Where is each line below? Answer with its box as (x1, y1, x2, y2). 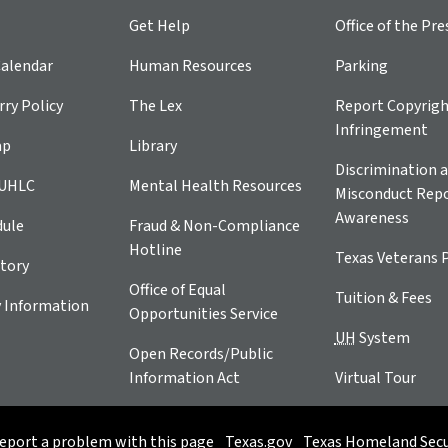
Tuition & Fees (334, 286, 432, 309)
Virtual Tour (334, 366, 416, 389)
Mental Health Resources (129, 174, 303, 197)
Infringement (334, 118, 428, 141)
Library (129, 134, 178, 157)
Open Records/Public (129, 342, 274, 365)
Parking (334, 54, 388, 77)
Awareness (334, 206, 409, 229)
